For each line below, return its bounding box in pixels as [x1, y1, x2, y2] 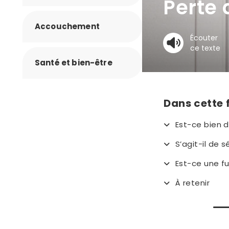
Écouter [190, 33, 218, 43]
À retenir [175, 177, 210, 189]
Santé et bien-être [35, 57, 112, 68]
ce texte [190, 43, 220, 54]
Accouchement [35, 21, 100, 32]
